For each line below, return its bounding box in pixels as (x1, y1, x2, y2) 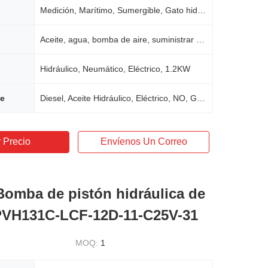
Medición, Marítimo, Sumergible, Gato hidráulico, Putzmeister (197, 5, 206, 15)
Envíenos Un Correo (100, 136, 187, 147)
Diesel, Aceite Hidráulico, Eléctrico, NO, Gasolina (197, 93, 205, 103)
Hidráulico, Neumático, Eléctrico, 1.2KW (40, 64, 190, 74)
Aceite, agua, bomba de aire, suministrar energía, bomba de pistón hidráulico (196, 35, 205, 44)
